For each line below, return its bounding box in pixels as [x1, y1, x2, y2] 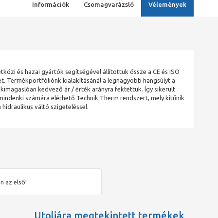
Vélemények [148, 1, 186, 8]
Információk [32, 1, 69, 8]
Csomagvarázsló [83, 1, 134, 8]
